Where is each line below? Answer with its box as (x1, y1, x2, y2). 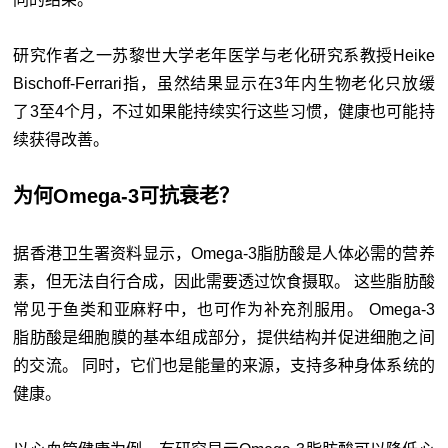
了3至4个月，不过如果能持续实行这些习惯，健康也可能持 (13, 103, 435, 121)
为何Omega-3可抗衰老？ (13, 185, 240, 208)
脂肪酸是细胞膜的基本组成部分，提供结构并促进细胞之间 (13, 329, 435, 347)
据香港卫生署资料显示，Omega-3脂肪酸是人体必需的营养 (13, 245, 435, 263)
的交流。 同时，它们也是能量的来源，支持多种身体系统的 (13, 357, 435, 375)
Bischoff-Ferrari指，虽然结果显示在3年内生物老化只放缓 (13, 75, 435, 93)
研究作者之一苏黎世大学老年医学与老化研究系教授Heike (13, 47, 435, 65)
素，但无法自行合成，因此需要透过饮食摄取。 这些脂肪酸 (13, 273, 435, 291)
